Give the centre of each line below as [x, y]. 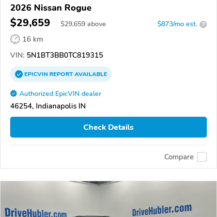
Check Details [108, 127]
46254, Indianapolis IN [48, 106]
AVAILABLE [90, 74]
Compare [179, 157]
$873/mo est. [177, 24]
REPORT [61, 74]
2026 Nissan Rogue [51, 8]
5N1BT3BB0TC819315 [64, 55]
